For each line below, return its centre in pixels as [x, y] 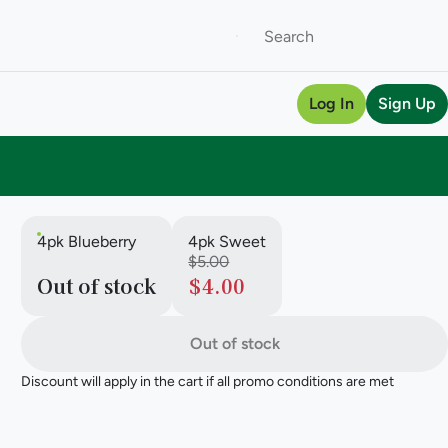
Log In [331, 103]
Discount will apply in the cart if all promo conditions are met [208, 381]
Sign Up [407, 103]
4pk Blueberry [87, 241]
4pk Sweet [227, 241]
